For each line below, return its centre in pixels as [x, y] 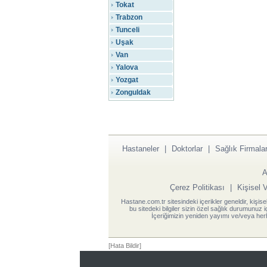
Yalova [127, 67]
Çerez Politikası [197, 187]
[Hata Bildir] [125, 245]
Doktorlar [187, 148]
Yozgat [127, 80]
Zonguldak [133, 92]
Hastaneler [140, 148]
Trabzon [129, 17]
